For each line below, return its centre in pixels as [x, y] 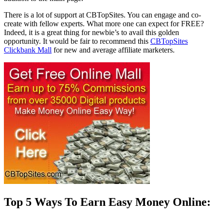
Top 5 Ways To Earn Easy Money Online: [107, 202]
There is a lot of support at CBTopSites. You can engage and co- [102, 15]
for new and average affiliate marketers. [113, 50]
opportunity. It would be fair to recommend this [77, 41]
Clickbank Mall [28, 50]
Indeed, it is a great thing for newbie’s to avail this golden [91, 32]
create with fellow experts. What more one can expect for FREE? [104, 23]
